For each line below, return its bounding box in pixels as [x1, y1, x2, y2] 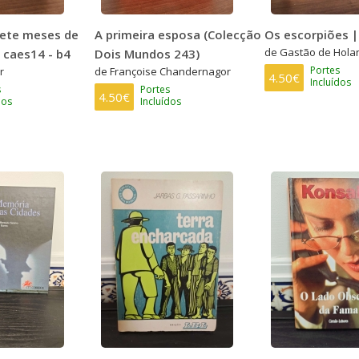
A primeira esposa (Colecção [95, 26, 262, 42]
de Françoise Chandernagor [95, 63, 232, 79]
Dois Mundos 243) [95, 45, 200, 62]
